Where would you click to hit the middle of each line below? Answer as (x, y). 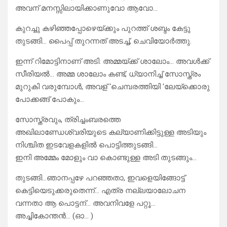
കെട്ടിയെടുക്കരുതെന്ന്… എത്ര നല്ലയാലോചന (100, 191)
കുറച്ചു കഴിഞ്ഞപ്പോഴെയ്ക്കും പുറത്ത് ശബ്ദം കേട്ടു (103, 29)
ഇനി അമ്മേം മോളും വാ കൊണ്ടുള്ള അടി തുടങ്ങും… (106, 158)
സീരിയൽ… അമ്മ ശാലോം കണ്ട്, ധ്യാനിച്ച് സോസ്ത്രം (108, 74)
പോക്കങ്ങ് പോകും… (50, 100)
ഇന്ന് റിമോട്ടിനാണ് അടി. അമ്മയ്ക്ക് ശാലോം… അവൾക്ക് (112, 62)
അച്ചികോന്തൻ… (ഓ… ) (54, 216)
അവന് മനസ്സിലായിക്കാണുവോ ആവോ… (86, 8)
